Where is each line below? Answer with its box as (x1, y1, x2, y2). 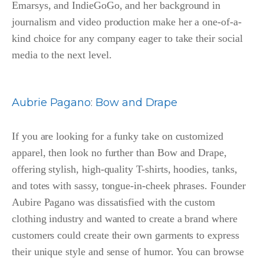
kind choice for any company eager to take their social (12, 32, 243, 45)
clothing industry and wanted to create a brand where (12, 213, 237, 225)
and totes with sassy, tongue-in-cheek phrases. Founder (12, 180, 246, 192)
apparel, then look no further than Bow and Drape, (12, 147, 227, 159)
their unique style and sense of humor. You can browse (12, 246, 244, 258)
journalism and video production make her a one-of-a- (12, 16, 242, 28)
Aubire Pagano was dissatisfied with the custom (12, 196, 216, 209)
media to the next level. (12, 49, 112, 61)
